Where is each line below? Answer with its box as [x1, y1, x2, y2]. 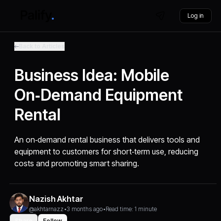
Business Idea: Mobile [14, 66, 170, 85]
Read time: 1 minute [106, 205, 157, 213]
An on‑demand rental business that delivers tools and [14, 135, 200, 145]
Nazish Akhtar [29, 194, 84, 204]
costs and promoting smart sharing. [14, 158, 140, 168]
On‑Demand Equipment [14, 85, 183, 105]
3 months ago [67, 205, 103, 213]
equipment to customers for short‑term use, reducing [14, 147, 199, 156]
